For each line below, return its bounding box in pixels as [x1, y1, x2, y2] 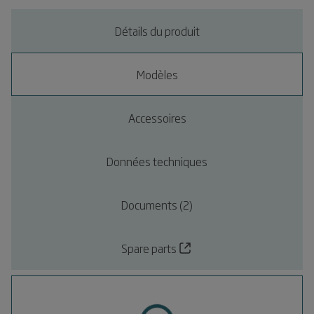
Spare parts [121, 240, 177, 257]
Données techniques [107, 153, 207, 170]
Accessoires [128, 109, 186, 126]
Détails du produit [114, 22, 200, 39]
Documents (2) [121, 196, 193, 213]
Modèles [136, 66, 178, 83]
